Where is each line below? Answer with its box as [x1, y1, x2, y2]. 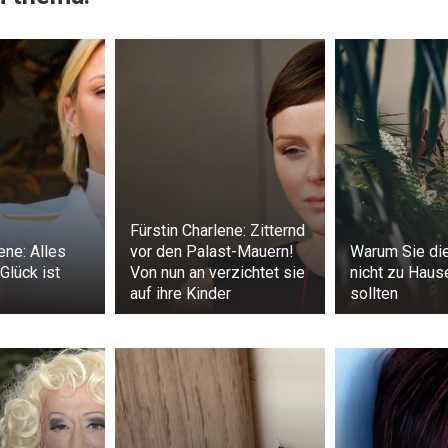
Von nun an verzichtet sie [130, 263, 305, 283]
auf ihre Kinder [130, 284, 231, 304]
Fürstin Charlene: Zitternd [130, 221, 305, 241]
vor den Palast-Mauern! [130, 242, 294, 262]
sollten [350, 284, 398, 304]
